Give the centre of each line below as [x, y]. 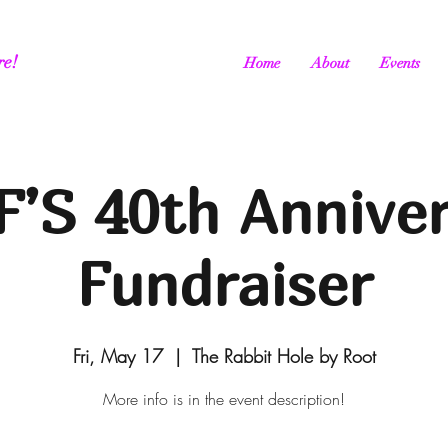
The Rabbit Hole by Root [283, 356]
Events [400, 63]
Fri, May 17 [117, 356]
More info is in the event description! [224, 399]
